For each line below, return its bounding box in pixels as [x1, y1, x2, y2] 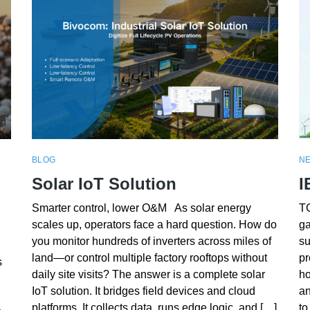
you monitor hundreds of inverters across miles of [31, 235, 271, 248]
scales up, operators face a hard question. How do [31, 219, 277, 231]
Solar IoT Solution [31, 174, 176, 193]
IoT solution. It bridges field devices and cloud [31, 285, 255, 298]
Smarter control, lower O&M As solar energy [31, 202, 251, 215]
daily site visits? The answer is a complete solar [31, 268, 265, 281]
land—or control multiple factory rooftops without [31, 252, 267, 264]
